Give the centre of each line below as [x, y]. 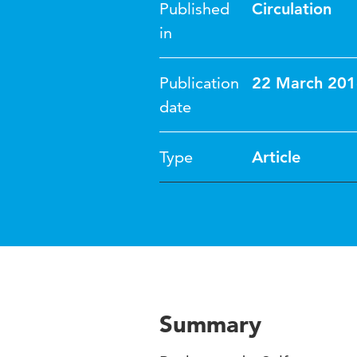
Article [276, 157]
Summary [210, 324]
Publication [199, 83]
